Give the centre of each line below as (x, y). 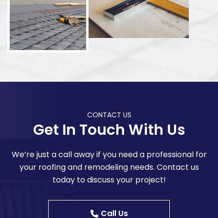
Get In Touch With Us (109, 130)
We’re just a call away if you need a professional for (109, 154)
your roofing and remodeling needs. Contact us (109, 167)
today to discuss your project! (109, 180)
